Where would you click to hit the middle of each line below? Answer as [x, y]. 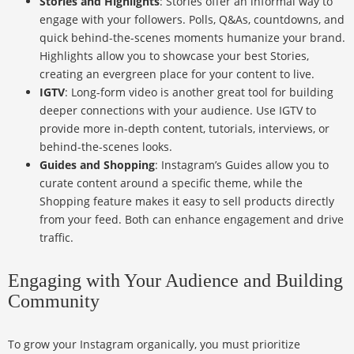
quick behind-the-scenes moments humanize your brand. [192, 38]
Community [54, 301]
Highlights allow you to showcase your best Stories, [174, 56]
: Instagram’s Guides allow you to [242, 165]
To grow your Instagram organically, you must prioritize [154, 345]
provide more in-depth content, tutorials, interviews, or [185, 129]
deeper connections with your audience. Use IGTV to [178, 111]
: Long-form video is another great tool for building [199, 92]
